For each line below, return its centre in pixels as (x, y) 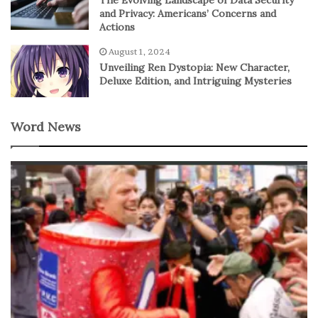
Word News (46, 126)
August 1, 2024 (139, 51)
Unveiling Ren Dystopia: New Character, (194, 67)
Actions (117, 27)
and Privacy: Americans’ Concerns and (188, 13)
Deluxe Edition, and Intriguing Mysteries (196, 81)
